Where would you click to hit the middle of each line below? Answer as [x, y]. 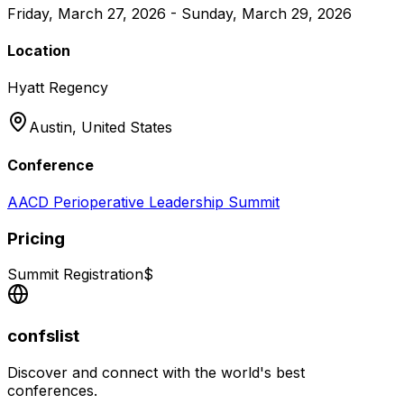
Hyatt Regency [58, 88]
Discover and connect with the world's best [156, 372]
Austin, [55, 128]
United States [127, 128]
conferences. [52, 390]
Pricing [36, 238]
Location [39, 51]
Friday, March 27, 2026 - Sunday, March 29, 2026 [179, 13]
